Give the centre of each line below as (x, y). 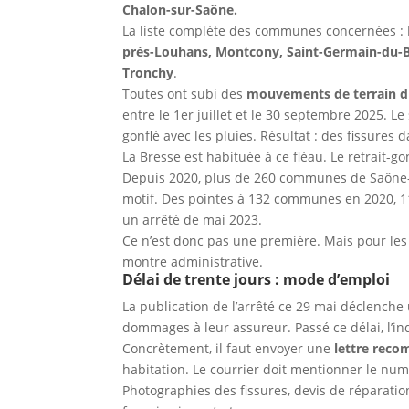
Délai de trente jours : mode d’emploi (257, 279)
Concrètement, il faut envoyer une (229, 348)
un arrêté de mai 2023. (193, 219)
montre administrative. (193, 261)
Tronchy (148, 72)
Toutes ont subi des (185, 93)
